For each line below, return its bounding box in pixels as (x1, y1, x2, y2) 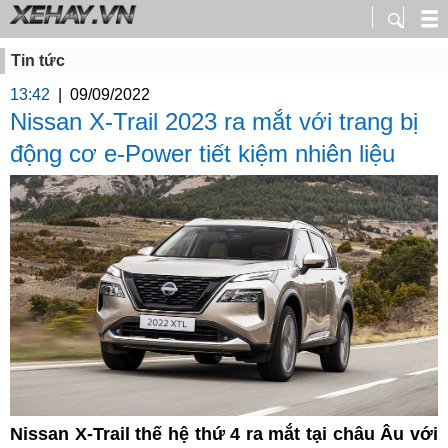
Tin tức (11, 52, 65, 69)
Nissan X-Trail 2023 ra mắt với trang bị (10, 108, 418, 135)
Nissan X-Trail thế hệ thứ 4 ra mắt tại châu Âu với (10, 423, 438, 444)
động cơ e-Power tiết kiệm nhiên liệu (10, 140, 395, 167)
